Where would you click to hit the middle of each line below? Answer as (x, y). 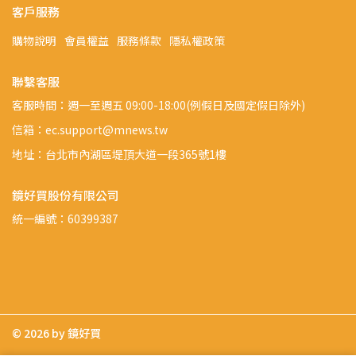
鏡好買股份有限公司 (66, 195)
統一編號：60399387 (65, 218)
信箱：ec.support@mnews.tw (90, 129)
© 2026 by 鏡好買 (56, 333)
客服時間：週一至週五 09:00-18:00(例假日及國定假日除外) (159, 104)
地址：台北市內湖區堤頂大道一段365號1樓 (119, 154)
